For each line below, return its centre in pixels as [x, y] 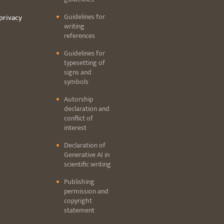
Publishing [79, 181]
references [79, 35]
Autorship [78, 99]
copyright [78, 200]
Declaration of [85, 145]
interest [75, 127]
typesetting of [84, 62]
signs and [78, 72]
